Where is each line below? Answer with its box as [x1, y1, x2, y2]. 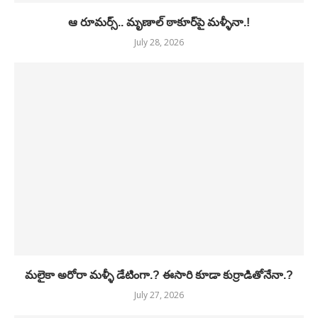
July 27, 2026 [134, 289, 184, 301]
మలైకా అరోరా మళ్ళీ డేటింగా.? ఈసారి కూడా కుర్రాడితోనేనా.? [25, 269, 293, 281]
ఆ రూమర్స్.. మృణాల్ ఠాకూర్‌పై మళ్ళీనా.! [68, 16, 250, 28]
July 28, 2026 [134, 36, 184, 48]
